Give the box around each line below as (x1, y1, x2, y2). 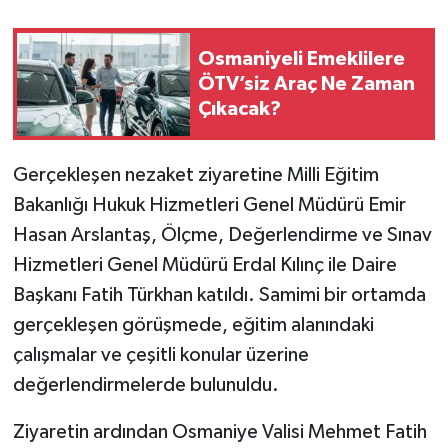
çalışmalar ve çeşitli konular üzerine (12, 345, 309, 366)
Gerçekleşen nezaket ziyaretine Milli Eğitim (12, 165, 379, 186)
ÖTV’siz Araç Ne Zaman (198, 73, 415, 94)
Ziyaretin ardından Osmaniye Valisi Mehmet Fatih (12, 422, 427, 443)
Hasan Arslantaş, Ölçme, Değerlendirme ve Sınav (12, 225, 432, 246)
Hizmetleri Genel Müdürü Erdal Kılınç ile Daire (12, 255, 397, 276)
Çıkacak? (198, 98, 281, 119)
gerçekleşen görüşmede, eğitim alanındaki (12, 315, 374, 336)
